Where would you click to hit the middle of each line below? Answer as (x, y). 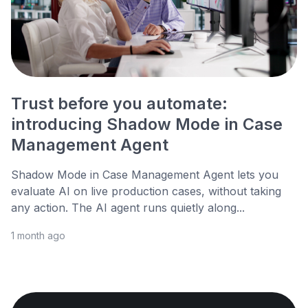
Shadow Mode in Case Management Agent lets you (145, 175)
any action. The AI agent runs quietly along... (128, 208)
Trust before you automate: (119, 104)
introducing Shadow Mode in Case (147, 124)
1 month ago (38, 236)
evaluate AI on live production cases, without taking (146, 191)
